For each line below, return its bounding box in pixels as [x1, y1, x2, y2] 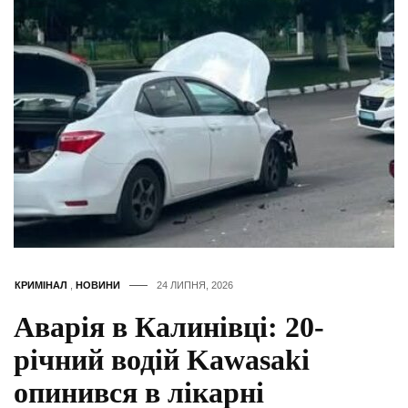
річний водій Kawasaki [14, 343, 310, 377]
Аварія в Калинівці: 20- [14, 311, 324, 344]
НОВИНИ [76, 280, 120, 291]
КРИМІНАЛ [15, 280, 67, 291]
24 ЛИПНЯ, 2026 [157, 280, 233, 291]
